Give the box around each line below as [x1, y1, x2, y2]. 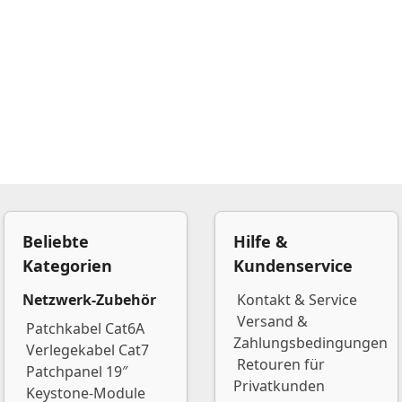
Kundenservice [233, 255, 353, 276]
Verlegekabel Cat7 [26, 340, 149, 360]
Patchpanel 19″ [26, 362, 128, 381]
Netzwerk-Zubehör [22, 290, 156, 310]
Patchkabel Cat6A [26, 319, 144, 338]
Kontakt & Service [237, 290, 357, 310]
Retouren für [237, 354, 325, 374]
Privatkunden [233, 376, 325, 396]
